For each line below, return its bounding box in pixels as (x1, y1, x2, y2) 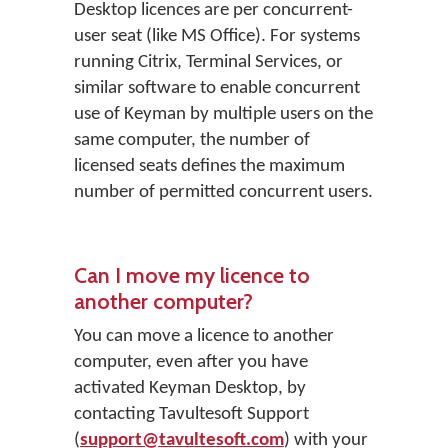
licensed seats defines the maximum (74, 157, 345, 176)
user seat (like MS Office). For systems (74, 27, 360, 46)
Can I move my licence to (74, 262, 310, 288)
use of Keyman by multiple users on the (74, 105, 373, 124)
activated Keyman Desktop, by (74, 379, 306, 398)
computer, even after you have (74, 353, 308, 372)
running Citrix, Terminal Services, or (74, 53, 343, 72)
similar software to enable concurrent (74, 79, 360, 98)
